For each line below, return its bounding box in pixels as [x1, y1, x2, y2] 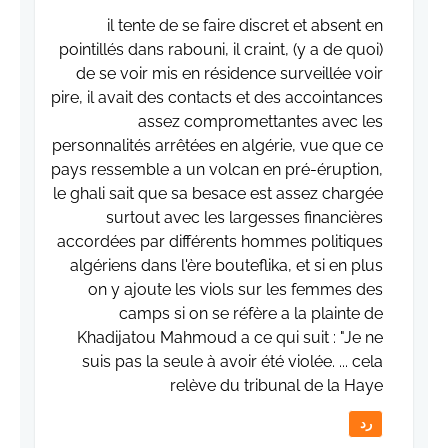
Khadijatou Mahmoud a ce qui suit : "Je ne [77, 328, 383, 348]
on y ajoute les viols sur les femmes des [88, 280, 383, 300]
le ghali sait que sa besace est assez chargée [53, 184, 383, 204]
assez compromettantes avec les [138, 112, 383, 132]
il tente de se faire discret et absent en [107, 16, 383, 36]
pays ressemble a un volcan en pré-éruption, [51, 160, 383, 180]
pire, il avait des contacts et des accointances [51, 88, 383, 108]
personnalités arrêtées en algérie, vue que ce [52, 136, 383, 156]
